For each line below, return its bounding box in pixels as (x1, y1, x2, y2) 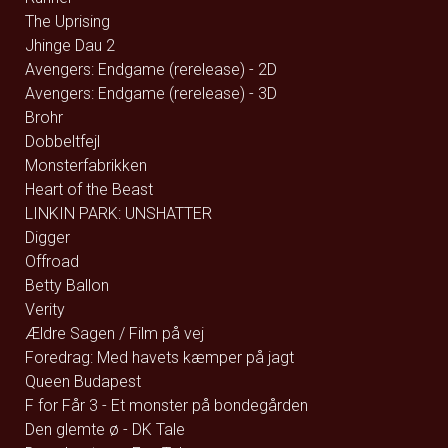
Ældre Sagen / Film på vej (25, 324, 204, 343)
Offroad (25, 252, 79, 271)
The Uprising (25, 12, 110, 31)
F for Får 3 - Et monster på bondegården (25, 396, 308, 415)
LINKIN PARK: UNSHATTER (25, 204, 212, 223)
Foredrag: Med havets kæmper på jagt (25, 348, 294, 367)
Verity (25, 300, 65, 319)
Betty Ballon (25, 276, 109, 295)
